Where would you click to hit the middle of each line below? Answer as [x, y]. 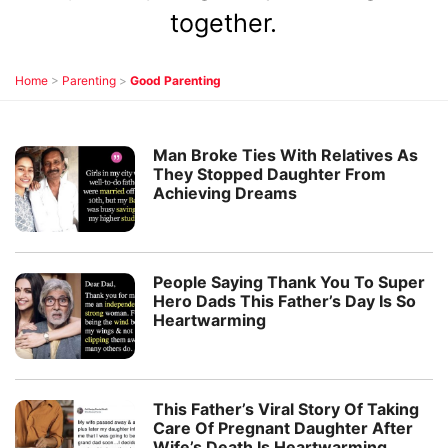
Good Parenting [175, 80]
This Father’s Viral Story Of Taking [286, 408]
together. [224, 22]
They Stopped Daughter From [269, 173]
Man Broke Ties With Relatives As [285, 154]
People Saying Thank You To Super [289, 281]
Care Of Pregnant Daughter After [283, 427]
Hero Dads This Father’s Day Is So [284, 300]
